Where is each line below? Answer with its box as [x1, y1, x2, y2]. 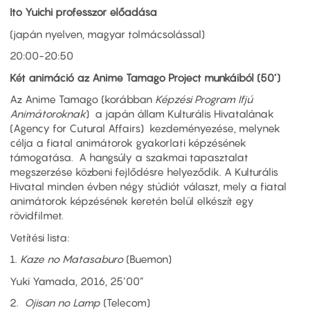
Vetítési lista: [10, 230, 69, 244]
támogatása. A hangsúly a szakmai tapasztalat [10, 151, 248, 164]
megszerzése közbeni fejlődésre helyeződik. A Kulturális [10, 165, 278, 179]
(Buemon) [123, 253, 172, 266]
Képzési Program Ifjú [155, 93, 253, 106]
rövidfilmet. [10, 209, 64, 222]
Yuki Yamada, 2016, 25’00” [10, 274, 144, 287]
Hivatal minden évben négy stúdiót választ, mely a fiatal [10, 180, 286, 193]
